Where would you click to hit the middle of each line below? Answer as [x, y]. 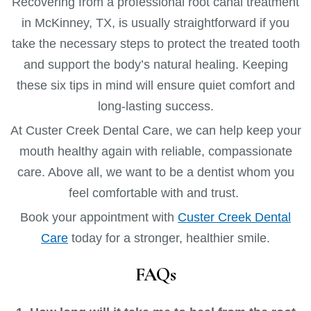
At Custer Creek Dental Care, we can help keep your [155, 131]
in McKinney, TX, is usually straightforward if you [155, 23]
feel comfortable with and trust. [155, 193]
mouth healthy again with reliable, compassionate [155, 151]
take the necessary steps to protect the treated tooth [155, 44]
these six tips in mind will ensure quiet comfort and [155, 85]
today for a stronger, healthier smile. [169, 238]
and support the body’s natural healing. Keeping [155, 65]
